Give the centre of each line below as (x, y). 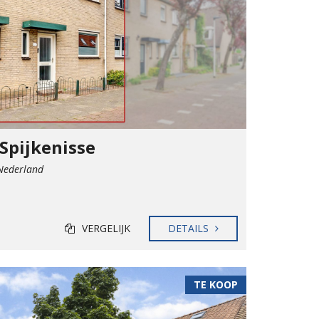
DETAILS (190, 228)
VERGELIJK (106, 228)
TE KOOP (216, 284)
